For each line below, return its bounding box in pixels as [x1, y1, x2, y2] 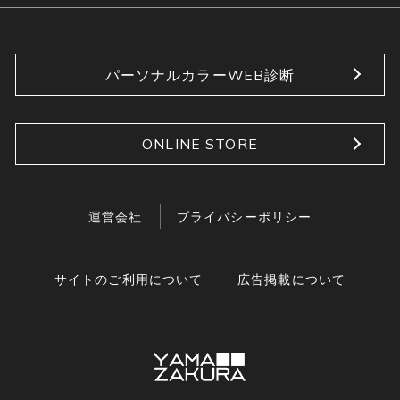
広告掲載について [237, 271, 346, 287]
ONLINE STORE [142, 135, 258, 154]
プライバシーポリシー [176, 209, 312, 225]
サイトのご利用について [54, 271, 204, 287]
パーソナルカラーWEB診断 [104, 65, 296, 84]
